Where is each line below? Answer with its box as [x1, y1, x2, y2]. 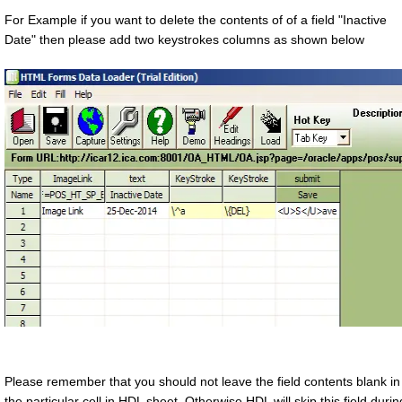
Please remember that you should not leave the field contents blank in [4, 374, 400, 389]
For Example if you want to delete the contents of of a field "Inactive [4, 13, 387, 28]
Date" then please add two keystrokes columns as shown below [4, 32, 364, 48]
